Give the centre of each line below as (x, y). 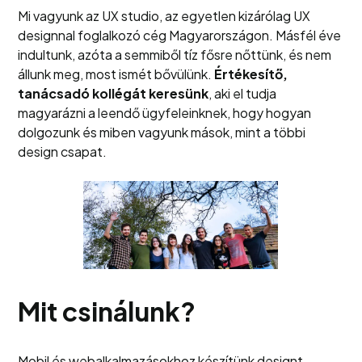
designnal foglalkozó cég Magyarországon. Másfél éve (180, 35)
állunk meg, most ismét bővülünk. (116, 74)
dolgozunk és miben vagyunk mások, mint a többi (162, 132)
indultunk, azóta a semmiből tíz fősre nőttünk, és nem (175, 55)
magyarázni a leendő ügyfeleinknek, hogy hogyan (165, 113)
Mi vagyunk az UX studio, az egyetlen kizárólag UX (164, 16)
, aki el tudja (243, 93)
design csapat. (63, 152)
